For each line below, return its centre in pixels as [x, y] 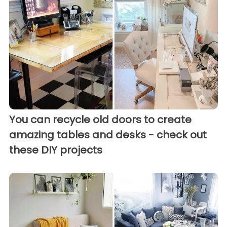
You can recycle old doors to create [100, 119]
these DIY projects [56, 150]
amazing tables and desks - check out [108, 135]
